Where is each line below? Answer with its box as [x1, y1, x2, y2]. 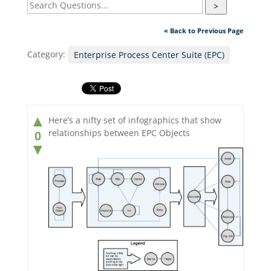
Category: [27, 48, 68, 60]
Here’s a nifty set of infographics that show [48, 114, 221, 126]
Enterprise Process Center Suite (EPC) [73, 48, 224, 60]
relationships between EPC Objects [48, 126, 190, 139]
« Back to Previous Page [164, 26, 244, 36]
